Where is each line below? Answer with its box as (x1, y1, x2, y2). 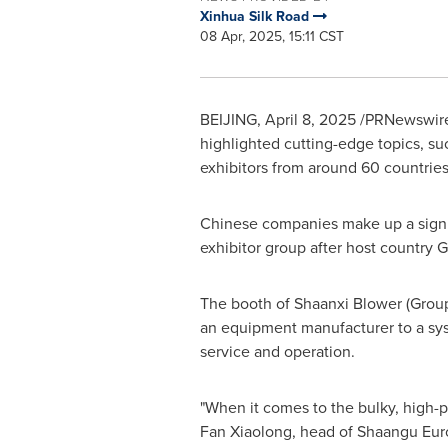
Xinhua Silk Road (199, 6, 313, 27)
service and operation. (199, 340, 355, 363)
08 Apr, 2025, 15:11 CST (199, 26, 344, 47)
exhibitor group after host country (199, 236, 437, 259)
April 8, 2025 (264, 108, 356, 131)
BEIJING (199, 108, 257, 131)
